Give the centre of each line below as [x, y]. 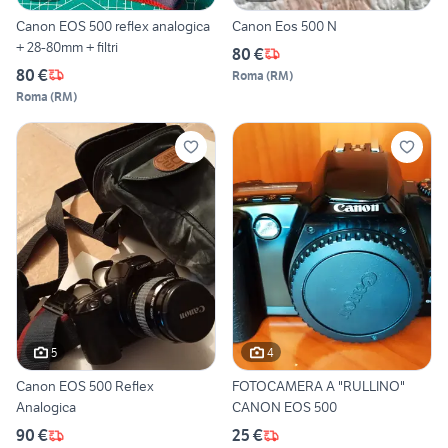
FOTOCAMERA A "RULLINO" [318, 386]
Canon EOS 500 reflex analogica [113, 25]
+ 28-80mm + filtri [67, 46]
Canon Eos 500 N [284, 25]
